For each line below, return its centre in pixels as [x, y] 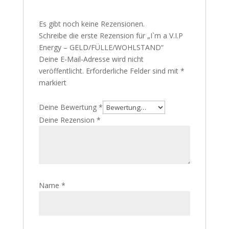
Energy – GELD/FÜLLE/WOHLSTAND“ [101, 47]
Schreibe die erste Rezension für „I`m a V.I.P [111, 36]
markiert [52, 83]
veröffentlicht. [61, 71]
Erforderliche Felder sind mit [133, 71]
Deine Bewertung [68, 107]
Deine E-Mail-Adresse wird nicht [91, 59]
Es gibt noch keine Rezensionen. [91, 24]
